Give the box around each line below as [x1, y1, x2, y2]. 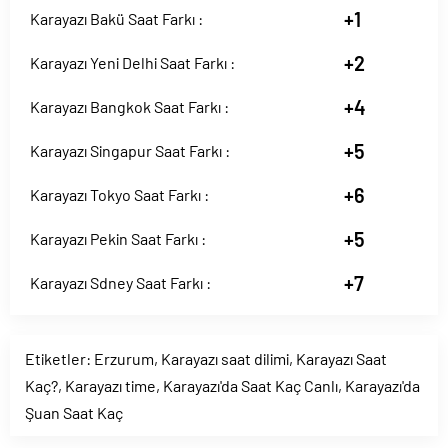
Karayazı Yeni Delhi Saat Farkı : [30, 53, 235, 72]
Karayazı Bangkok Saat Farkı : [30, 97, 229, 116]
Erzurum [94, 349, 154, 368]
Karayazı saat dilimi [161, 349, 289, 368]
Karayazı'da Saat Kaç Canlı [163, 376, 338, 395]
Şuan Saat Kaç [25, 403, 123, 422]
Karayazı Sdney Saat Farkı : [30, 273, 211, 292]
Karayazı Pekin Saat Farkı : [30, 229, 206, 248]
